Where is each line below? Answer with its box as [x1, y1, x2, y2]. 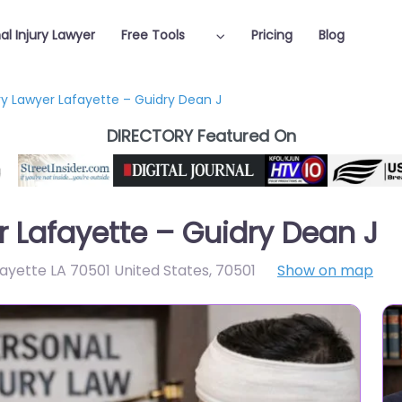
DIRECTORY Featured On [106, 125, 296, 147]
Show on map [277, 260, 373, 281]
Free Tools [121, 26, 186, 44]
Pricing [250, 26, 293, 44]
